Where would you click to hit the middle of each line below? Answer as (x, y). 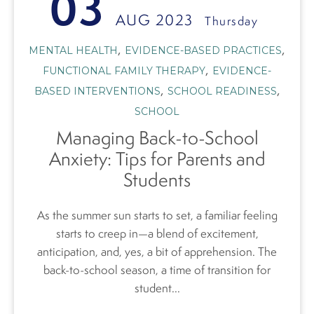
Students (157, 179)
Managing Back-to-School (157, 137)
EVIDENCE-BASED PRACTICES (203, 50)
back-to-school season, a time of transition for (157, 269)
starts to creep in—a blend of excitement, (157, 233)
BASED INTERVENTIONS (97, 91)
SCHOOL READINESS (222, 91)
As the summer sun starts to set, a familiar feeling (157, 215)
